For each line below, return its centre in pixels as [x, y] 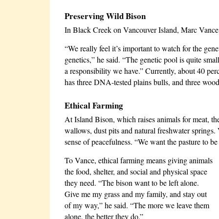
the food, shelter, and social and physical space [136, 171]
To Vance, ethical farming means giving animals [139, 160]
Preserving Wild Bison [105, 16]
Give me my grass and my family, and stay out [136, 194]
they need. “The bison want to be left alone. [132, 183]
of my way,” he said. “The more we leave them [137, 205]
